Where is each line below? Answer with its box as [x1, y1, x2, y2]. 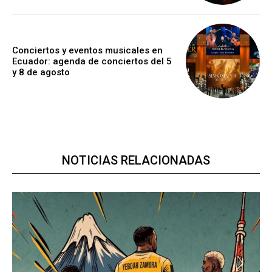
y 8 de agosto [12, 66, 70, 78]
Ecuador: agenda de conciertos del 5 [12, 55, 172, 67]
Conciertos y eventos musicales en [12, 44, 163, 56]
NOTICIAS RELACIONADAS [62, 152, 210, 168]
